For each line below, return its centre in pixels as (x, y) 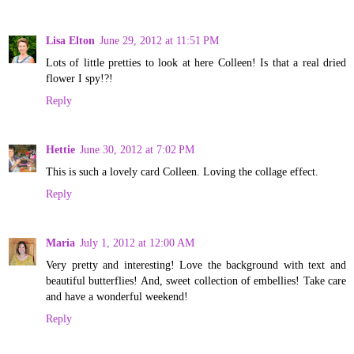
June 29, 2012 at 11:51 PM (159, 40)
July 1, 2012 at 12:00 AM (137, 242)
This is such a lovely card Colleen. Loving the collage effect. (182, 171)
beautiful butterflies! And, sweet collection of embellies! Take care (196, 280)
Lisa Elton (70, 40)
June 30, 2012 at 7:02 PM (137, 149)
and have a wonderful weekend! (117, 296)
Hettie (60, 149)
